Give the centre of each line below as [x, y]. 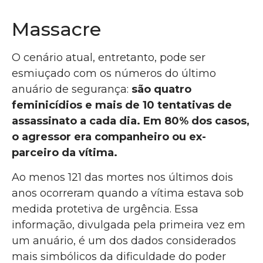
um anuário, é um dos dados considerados [124, 240]
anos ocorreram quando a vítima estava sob [128, 193]
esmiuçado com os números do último [114, 74]
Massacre [56, 29]
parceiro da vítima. [66, 153]
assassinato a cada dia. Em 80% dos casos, [131, 121]
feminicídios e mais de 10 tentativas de [122, 105]
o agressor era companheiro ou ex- [109, 137]
